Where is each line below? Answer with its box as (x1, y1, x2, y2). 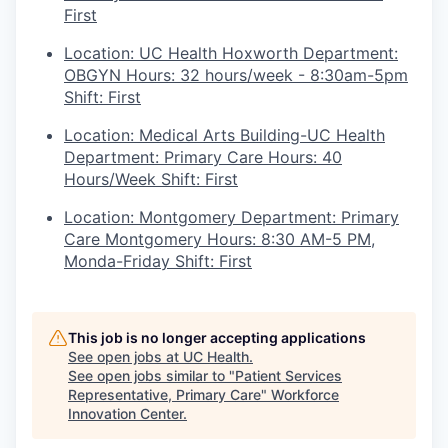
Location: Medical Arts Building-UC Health (64, 124, 385, 145)
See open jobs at (68, 347, 183, 365)
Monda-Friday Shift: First (64, 250, 252, 271)
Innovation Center (68, 404, 183, 422)
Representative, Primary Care (68, 385, 261, 403)
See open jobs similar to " (68, 366, 235, 384)
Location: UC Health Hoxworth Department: (64, 42, 398, 63)
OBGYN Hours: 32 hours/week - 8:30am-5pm (64, 64, 408, 85)
